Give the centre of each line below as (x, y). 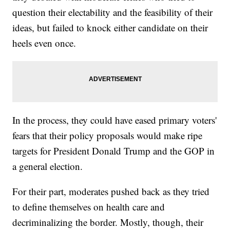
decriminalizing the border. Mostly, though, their (108, 222)
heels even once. (44, 43)
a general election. (48, 166)
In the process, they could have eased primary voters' (115, 120)
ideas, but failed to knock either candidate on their (110, 28)
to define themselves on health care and (89, 207)
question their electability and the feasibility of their (113, 12)
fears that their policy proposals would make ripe (108, 136)
